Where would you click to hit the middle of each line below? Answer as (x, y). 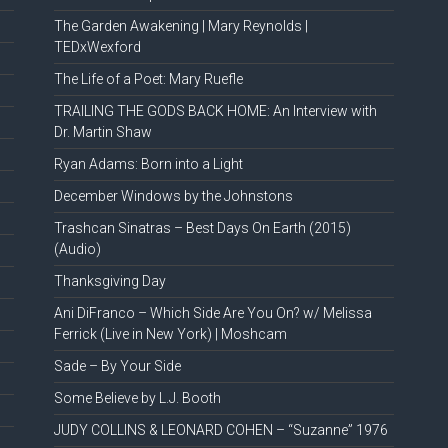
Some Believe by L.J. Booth (137, 398)
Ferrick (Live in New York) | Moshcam (170, 334)
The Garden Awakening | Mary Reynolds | (180, 26)
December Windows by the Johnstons (173, 196)
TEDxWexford (97, 47)
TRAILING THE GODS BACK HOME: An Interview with (215, 111)
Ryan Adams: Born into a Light (148, 164)
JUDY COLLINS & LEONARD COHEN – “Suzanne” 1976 (220, 430)
